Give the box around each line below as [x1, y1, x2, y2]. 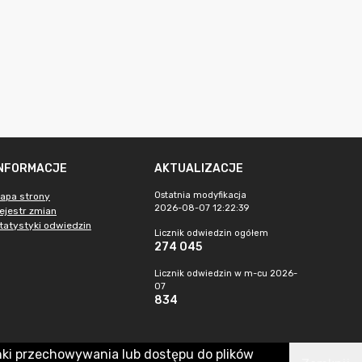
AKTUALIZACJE [154, 162, 243, 175]
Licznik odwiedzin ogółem [154, 228, 268, 238]
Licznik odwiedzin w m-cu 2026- [154, 268, 297, 279]
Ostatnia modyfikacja [154, 190, 246, 200]
